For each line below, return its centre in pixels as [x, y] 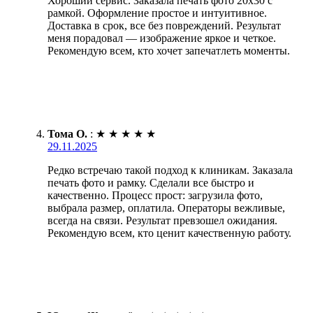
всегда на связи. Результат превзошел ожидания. [162, 220]
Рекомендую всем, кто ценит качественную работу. [169, 233]
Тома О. [67, 133]
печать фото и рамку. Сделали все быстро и [151, 182]
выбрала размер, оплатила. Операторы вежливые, [166, 208]
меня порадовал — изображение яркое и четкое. [162, 38]
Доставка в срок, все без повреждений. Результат [164, 25]
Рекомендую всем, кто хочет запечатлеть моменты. [169, 50]
